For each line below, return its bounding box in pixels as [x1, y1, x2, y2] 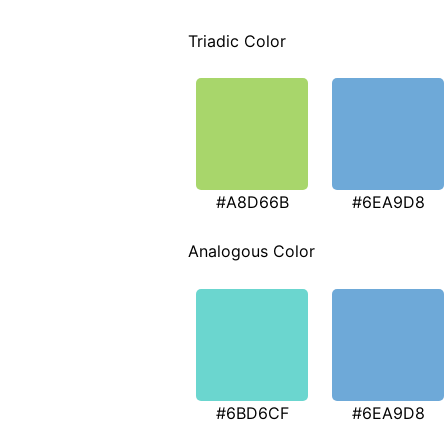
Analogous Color [188, 241, 315, 262]
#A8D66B [215, 192, 289, 213]
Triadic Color [188, 30, 286, 51]
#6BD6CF [215, 402, 289, 423]
